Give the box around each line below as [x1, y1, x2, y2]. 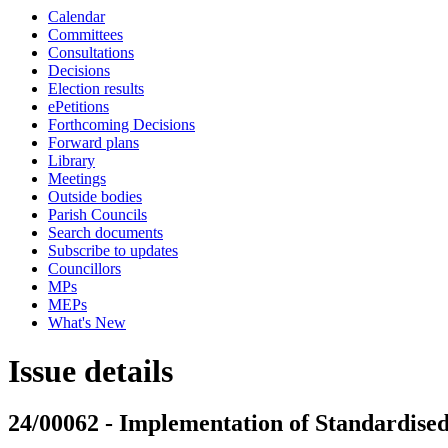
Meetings [48, 170, 106, 187]
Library [48, 152, 95, 169]
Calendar [48, 8, 105, 25]
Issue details [8, 353, 173, 390]
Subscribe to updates [48, 242, 178, 259]
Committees [48, 26, 123, 43]
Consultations [48, 44, 134, 61]
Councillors [48, 260, 121, 277]
